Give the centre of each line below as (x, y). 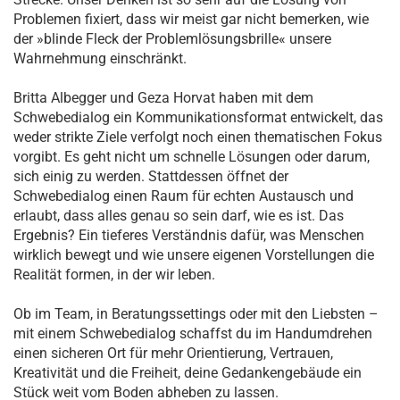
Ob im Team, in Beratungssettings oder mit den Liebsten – (196, 314)
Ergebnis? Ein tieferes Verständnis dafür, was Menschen (189, 235)
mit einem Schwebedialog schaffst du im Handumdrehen (193, 333)
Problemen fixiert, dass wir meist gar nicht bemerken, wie (191, 19)
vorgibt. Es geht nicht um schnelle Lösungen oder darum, (192, 157)
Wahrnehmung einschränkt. (100, 58)
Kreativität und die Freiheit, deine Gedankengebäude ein (187, 373)
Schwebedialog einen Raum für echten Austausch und (183, 196)
